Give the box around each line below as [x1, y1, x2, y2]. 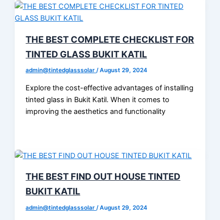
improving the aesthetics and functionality [26, 107, 166, 116]
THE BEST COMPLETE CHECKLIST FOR [26, 33, 194, 45]
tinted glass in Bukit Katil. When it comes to [26, 95, 170, 105]
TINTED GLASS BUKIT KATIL [26, 48, 147, 59]
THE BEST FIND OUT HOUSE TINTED [26, 170, 181, 182]
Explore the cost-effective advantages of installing [26, 83, 194, 93]
